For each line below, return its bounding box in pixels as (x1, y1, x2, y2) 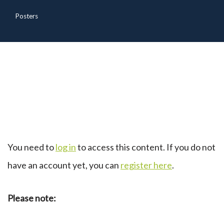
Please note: (7, 192, 56, 203)
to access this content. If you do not (76, 141, 215, 152)
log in (55, 141, 76, 152)
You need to (7, 141, 55, 152)
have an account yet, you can (7, 159, 120, 170)
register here (120, 159, 172, 170)
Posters (15, 12, 38, 20)
